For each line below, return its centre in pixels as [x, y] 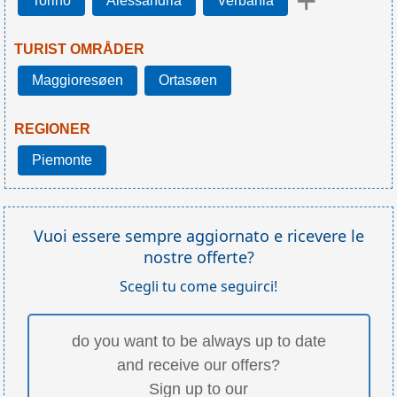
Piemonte [62, 160]
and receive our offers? [198, 366]
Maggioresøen [78, 81]
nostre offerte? [198, 257]
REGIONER [52, 129]
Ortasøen [188, 81]
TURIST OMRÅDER [79, 50]
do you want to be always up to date [198, 342]
